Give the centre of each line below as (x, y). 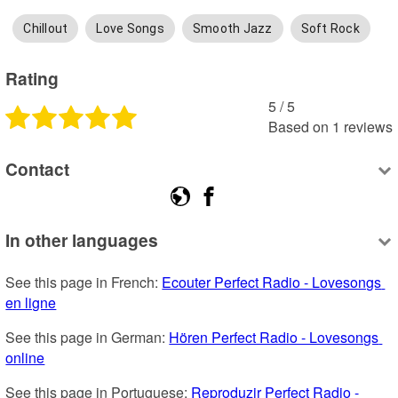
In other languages (82, 240)
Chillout (46, 28)
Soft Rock (330, 28)
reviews (368, 126)
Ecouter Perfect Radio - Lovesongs (272, 282)
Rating (32, 79)
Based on (298, 126)
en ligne (31, 302)
